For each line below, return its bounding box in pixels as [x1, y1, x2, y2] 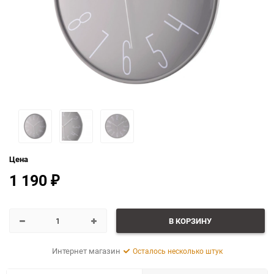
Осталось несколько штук [132, 246, 223, 256]
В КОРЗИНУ [169, 215, 212, 226]
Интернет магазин [51, 245, 120, 256]
